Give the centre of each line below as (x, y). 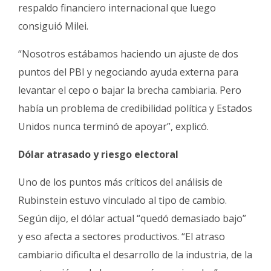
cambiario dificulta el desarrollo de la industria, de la (135, 254)
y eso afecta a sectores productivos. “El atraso (122, 236)
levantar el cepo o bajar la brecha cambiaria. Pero (130, 90)
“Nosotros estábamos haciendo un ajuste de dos (128, 54)
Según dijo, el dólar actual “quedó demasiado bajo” (132, 218)
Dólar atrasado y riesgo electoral (98, 154)
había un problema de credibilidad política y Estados (135, 108)
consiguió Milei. (53, 26)
